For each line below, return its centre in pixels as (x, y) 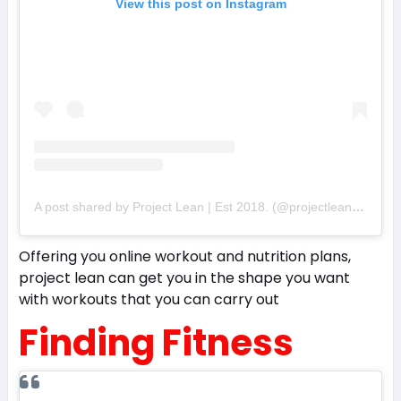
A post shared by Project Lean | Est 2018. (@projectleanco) (358, 207)
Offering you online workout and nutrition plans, (184, 257)
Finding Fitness (156, 343)
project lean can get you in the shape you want (184, 278)
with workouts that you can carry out (149, 300)
